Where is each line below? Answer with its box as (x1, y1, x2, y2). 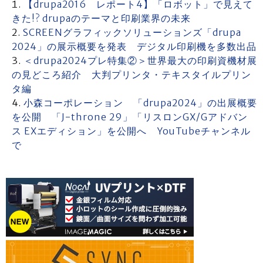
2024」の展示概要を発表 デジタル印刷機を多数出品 (12, 41, 257, 52)
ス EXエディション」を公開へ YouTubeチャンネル (12, 125, 251, 137)
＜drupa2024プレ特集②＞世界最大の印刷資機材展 (23, 55, 257, 66)
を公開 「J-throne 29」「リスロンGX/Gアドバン (12, 111, 248, 123)
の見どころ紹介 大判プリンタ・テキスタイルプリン (12, 69, 251, 80)
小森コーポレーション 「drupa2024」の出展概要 (23, 97, 257, 109)
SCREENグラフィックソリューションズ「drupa (23, 26, 241, 38)
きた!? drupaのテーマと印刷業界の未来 (12, 12, 191, 24)
